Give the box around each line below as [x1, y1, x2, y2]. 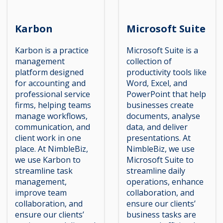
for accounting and [15, 77, 86, 89]
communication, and [15, 121, 90, 132]
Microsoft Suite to [126, 154, 194, 165]
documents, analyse [126, 110, 200, 121]
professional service [15, 88, 90, 100]
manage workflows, [15, 110, 88, 121]
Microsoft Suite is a [126, 44, 198, 56]
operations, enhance [126, 176, 204, 187]
